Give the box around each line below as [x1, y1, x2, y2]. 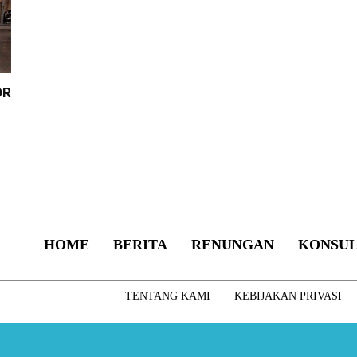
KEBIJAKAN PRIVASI [233, 290, 342, 303]
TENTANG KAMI [124, 290, 210, 303]
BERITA [112, 237, 167, 253]
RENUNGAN [190, 237, 274, 253]
